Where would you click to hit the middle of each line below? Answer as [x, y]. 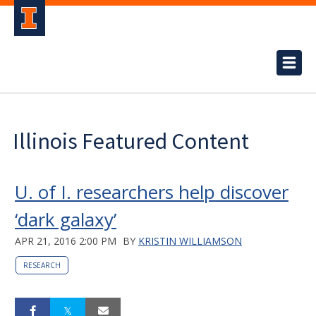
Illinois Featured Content [131, 141]
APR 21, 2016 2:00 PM [66, 241]
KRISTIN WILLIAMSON [190, 241]
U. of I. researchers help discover [152, 192]
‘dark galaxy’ [66, 219]
